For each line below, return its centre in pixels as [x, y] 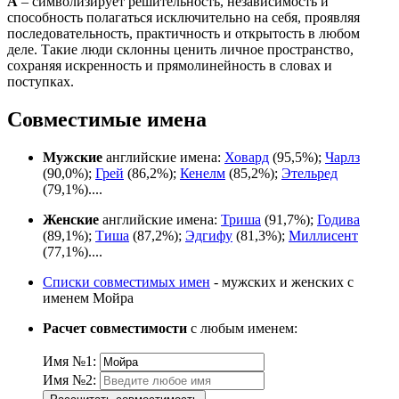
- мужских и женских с [282, 281]
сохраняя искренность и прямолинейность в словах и [170, 66]
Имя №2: [69, 379]
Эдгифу [209, 235]
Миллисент [323, 235]
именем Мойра [88, 297]
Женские [71, 219]
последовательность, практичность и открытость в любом [183, 34]
